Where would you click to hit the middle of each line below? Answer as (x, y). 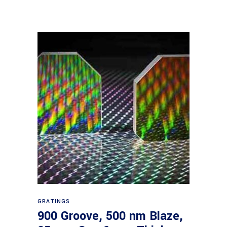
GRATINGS (54, 201)
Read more (114, 197)
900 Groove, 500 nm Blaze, (110, 216)
